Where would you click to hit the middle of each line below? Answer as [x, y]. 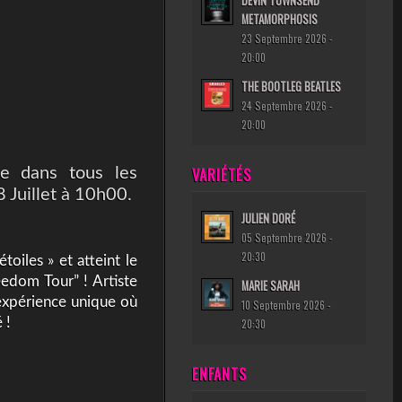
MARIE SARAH [271, 286]
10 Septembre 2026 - [286, 305]
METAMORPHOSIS [280, 19]
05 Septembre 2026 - [287, 237]
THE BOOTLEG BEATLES [291, 87]
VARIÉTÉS [222, 175]
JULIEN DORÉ [268, 218]
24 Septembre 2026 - [287, 105]
